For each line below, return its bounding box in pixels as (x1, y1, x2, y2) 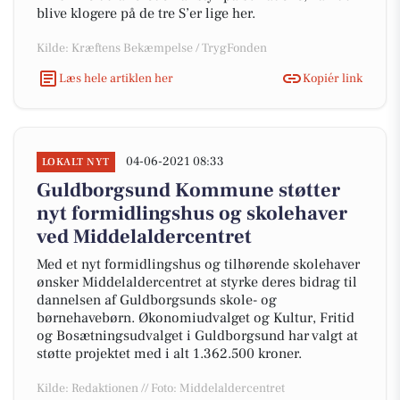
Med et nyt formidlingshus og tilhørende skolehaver (37, 255, 360, 273)
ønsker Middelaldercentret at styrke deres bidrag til (37, 273, 357, 291)
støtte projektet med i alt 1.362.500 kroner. (37, 345, 302, 362)
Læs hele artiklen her (59, 70, 173, 87)
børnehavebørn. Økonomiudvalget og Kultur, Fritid (37, 309, 354, 327)
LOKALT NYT (42, 155, 110, 169)
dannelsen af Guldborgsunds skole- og (37, 291, 277, 309)
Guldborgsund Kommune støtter (37, 178, 340, 203)
